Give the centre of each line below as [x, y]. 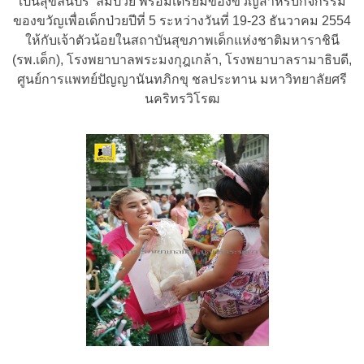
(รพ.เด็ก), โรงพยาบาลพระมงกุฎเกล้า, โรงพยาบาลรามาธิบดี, [182, 60]
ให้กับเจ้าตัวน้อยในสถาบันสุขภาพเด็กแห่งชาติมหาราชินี [182, 41]
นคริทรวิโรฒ [182, 99]
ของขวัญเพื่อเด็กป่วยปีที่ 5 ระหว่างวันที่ [123, 21]
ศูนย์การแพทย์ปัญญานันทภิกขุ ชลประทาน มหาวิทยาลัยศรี [182, 80]
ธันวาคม [295, 21]
